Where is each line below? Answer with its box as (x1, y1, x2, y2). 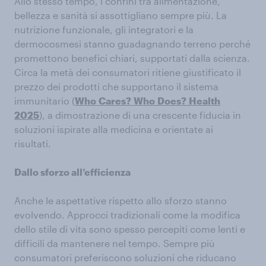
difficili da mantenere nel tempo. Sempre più (14, 237, 215, 249)
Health (189, 94, 220, 106)
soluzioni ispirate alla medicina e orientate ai (14, 123, 213, 135)
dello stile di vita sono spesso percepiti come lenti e (14, 223, 245, 235)
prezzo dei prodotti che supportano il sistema (14, 80, 218, 92)
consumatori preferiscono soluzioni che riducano (14, 251, 236, 263)
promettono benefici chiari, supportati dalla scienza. (14, 52, 250, 64)
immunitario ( (14, 94, 75, 106)
